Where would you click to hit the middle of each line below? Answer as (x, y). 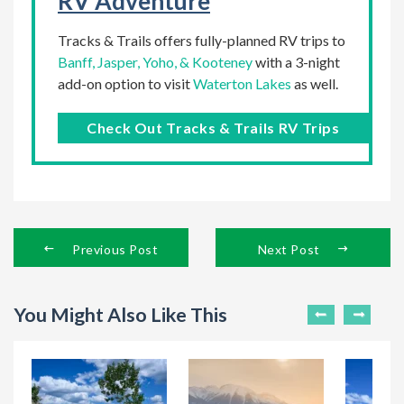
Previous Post (115, 249)
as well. (316, 83)
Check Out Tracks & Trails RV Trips (213, 128)
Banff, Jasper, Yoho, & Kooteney (155, 62)
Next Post (289, 249)
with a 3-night (296, 62)
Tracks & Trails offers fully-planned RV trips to (202, 40)
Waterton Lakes (242, 83)
